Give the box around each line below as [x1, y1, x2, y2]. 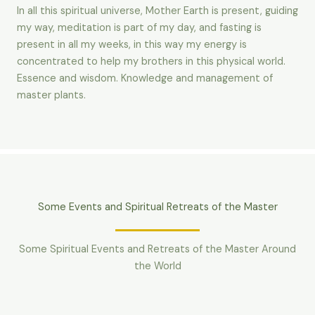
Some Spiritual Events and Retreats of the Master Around [19, 243, 296, 257]
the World [134, 259, 181, 274]
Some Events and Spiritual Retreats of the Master [37, 200, 278, 214]
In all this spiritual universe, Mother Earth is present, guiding [17, 4, 298, 18]
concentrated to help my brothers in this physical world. [17, 55, 285, 69]
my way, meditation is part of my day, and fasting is [17, 21, 262, 35]
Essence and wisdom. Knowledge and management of [17, 72, 273, 86]
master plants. [17, 89, 86, 103]
